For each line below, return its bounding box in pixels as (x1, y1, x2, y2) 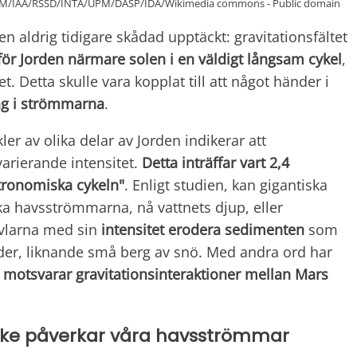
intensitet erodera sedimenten (97, 220, 304, 240)
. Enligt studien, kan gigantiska (124, 175, 328, 195)
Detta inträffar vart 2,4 (142, 153, 289, 173)
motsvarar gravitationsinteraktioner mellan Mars (3, 265, 328, 284)
